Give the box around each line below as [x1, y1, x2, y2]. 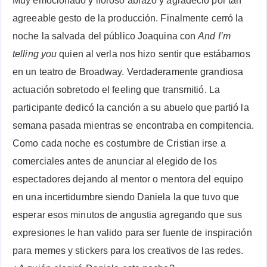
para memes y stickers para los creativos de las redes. [13, 246, 244, 256]
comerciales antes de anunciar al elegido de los [13, 156, 217, 167]
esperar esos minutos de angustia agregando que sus [13, 210, 243, 221]
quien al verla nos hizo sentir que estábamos [57, 49, 250, 60]
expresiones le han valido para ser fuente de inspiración [13, 228, 252, 238]
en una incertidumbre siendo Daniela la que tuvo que [13, 192, 240, 203]
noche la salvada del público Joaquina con [13, 31, 198, 42]
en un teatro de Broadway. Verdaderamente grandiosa [13, 67, 244, 77]
